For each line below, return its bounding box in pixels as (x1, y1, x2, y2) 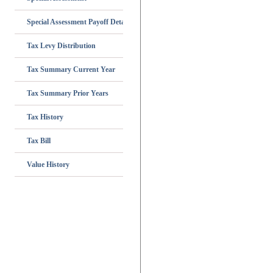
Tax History (27, 113, 63, 121)
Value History (27, 160, 69, 169)
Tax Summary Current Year (27, 65, 115, 74)
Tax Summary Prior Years (27, 89, 108, 97)
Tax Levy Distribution (27, 41, 96, 50)
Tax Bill (27, 136, 51, 145)
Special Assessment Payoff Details (27, 18, 132, 26)
